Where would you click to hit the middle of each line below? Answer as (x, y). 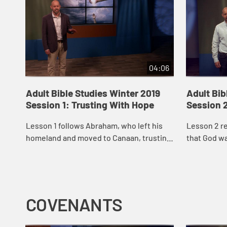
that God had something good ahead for (96, 149)
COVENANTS (74, 204)
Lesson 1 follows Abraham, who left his (94, 125)
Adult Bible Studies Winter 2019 (93, 93)
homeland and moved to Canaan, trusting (98, 137)
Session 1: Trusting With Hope (90, 105)
